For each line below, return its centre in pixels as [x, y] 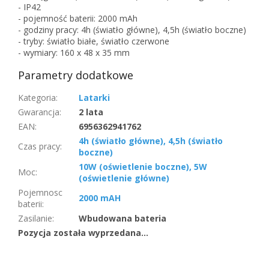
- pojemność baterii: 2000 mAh [78, 18]
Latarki [94, 97]
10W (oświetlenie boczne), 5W [143, 166]
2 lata [91, 112]
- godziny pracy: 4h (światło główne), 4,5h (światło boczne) [132, 29]
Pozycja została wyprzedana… [83, 232]
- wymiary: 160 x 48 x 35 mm [74, 52]
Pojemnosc [40, 192]
